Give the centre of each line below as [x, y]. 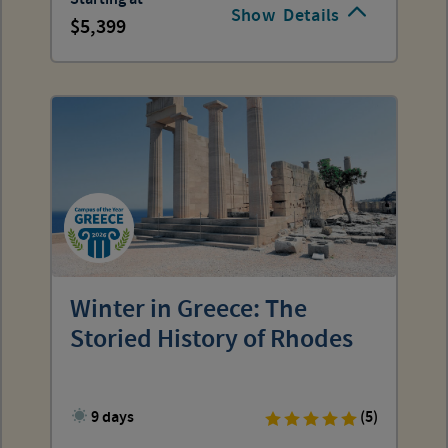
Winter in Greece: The [188, 309]
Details [311, 15]
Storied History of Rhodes [211, 339]
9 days [113, 417]
